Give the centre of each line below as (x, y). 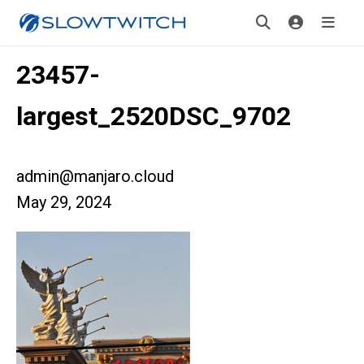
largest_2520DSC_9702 (154, 116)
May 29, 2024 (64, 202)
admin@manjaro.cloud (95, 176)
